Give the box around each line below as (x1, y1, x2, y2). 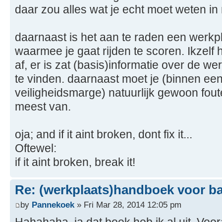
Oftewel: (15, 142, 56, 155)
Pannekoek (32, 199, 74, 210)
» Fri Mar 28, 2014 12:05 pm (74, 199, 181, 210)
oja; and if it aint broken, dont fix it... (15, 128, 192, 141)
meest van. (15, 100, 71, 113)
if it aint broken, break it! (15, 156, 135, 169)
